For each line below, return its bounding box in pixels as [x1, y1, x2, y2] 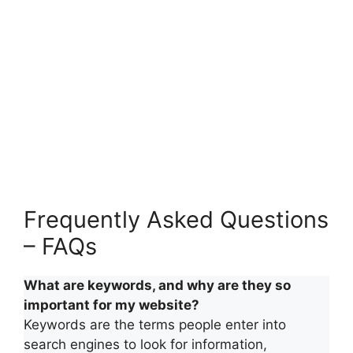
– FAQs [24, 232, 97, 260]
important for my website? [24, 296, 199, 313]
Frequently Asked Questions [24, 205, 329, 233]
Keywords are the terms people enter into [24, 316, 286, 333]
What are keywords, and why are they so [24, 277, 291, 293]
